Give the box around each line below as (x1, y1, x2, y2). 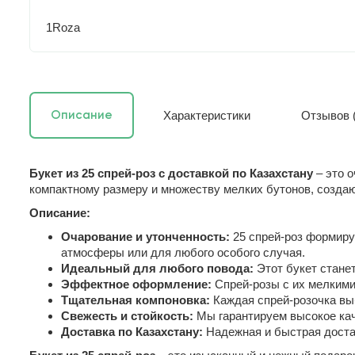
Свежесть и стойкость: (61, 308, 193, 323)
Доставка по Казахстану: (61, 324, 203, 338)
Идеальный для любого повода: (61, 261, 254, 275)
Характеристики (163, 108, 250, 122)
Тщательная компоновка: (61, 292, 210, 307)
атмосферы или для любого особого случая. (61, 245, 305, 259)
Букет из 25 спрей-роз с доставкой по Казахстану (29, 166, 313, 180)
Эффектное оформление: (61, 277, 212, 291)
